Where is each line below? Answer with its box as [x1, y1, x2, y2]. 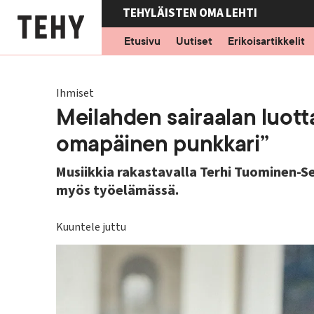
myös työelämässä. [56, 181, 179, 200]
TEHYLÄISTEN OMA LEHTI [122, 5, 257, 22]
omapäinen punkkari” [56, 129, 269, 159]
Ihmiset [56, 86, 94, 101]
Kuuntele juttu [56, 219, 126, 235]
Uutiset [175, 34, 212, 48]
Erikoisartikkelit [227, 34, 305, 48]
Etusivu [123, 34, 161, 48]
